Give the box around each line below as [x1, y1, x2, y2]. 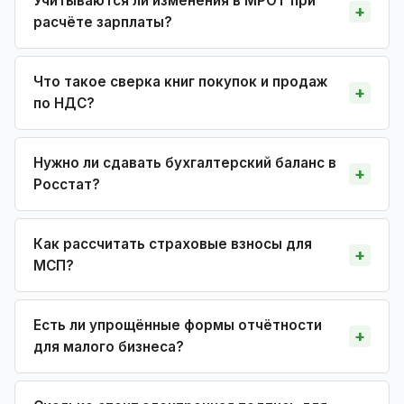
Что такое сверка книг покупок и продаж [33, 72, 327, 90]
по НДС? [33, 94, 95, 112]
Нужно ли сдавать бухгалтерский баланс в [33, 153, 336, 171]
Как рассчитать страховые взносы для [33, 234, 312, 252]
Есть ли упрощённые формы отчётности [33, 316, 322, 334]
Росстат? [33, 175, 100, 193]
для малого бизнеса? [33, 337, 184, 355]
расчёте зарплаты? [33, 13, 172, 31]
